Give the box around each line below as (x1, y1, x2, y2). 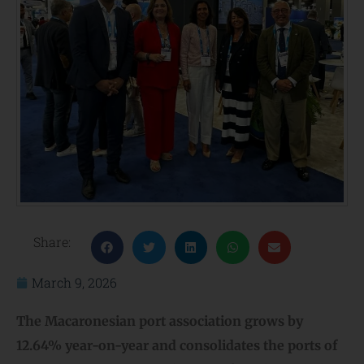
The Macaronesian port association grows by (16, 312, 303, 329)
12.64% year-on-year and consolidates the (16, 336, 288, 353)
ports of (288, 336, 337, 353)
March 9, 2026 (32, 273, 117, 291)
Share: (32, 233, 74, 251)
